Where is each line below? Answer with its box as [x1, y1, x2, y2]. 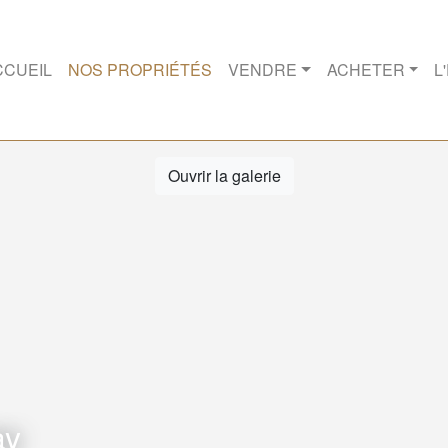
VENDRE [227, 58, 297, 81]
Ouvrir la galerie [167, 164, 281, 187]
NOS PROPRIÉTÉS [67, 58, 212, 81]
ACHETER [326, 58, 405, 81]
